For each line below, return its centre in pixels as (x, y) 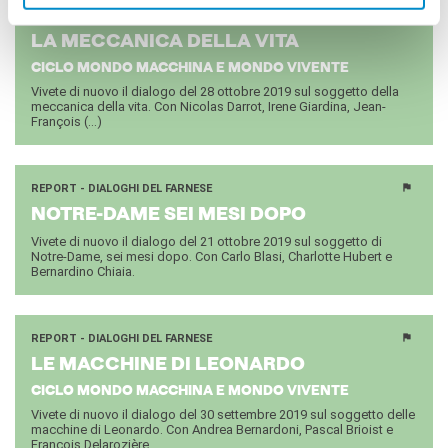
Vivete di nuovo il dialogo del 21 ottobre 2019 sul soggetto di (206, 241)
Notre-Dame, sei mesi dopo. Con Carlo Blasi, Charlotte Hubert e (211, 256)
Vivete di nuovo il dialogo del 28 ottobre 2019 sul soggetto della (215, 91)
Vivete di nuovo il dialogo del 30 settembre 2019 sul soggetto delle (223, 414)
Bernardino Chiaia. (83, 271)
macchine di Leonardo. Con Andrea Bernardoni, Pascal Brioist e (212, 429)
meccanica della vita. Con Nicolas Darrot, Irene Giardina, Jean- (208, 106)
